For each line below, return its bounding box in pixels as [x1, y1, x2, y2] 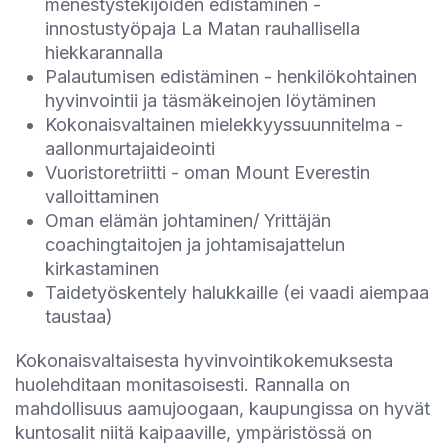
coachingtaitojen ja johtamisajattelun [45, 234, 345, 255]
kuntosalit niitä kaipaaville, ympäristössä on [15, 422, 372, 443]
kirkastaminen [45, 258, 159, 279]
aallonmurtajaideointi [45, 138, 215, 159]
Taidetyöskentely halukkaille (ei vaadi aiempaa [45, 282, 429, 303]
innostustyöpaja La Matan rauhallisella [45, 18, 360, 39]
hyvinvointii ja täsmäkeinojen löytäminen [45, 90, 376, 111]
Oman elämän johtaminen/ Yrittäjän [45, 210, 331, 231]
